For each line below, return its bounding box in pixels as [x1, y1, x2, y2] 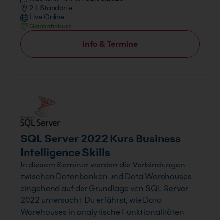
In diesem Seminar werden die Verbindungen [20, 160, 185, 170]
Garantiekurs [28, 22, 72, 30]
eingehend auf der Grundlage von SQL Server [20, 184, 188, 193]
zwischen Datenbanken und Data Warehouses [20, 172, 192, 182]
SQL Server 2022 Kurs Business [20, 132, 181, 145]
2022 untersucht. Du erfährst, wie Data [20, 195, 162, 205]
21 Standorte [28, 3, 72, 12]
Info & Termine [82, 39, 137, 49]
